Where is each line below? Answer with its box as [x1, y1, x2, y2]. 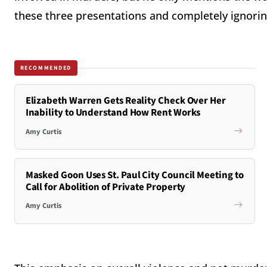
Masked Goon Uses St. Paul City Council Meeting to [25, 167, 244, 182]
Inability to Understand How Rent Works [25, 105, 201, 120]
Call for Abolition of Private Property [25, 179, 186, 194]
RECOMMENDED [20, 63, 72, 72]
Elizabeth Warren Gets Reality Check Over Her [25, 94, 226, 108]
